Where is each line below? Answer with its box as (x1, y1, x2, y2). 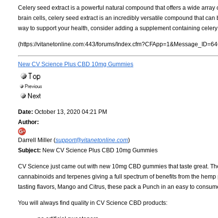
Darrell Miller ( (18, 137, 55, 144)
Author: (18, 119, 39, 126)
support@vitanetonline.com (55, 137, 128, 144)
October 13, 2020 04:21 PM (33, 109, 107, 116)
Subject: (18, 147, 41, 154)
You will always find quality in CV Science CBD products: (18, 200, 167, 207)
